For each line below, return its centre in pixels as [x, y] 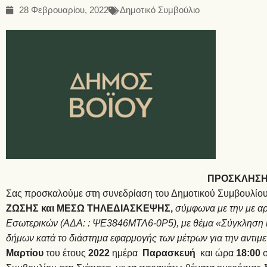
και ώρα [217, 253]
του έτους [66, 253]
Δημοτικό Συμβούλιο [160, 10]
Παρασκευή [170, 253]
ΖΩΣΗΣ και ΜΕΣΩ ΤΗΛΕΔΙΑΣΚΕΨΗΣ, [91, 208]
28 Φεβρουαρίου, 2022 [64, 10]
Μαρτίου [25, 253]
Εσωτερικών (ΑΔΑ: [46, 223]
